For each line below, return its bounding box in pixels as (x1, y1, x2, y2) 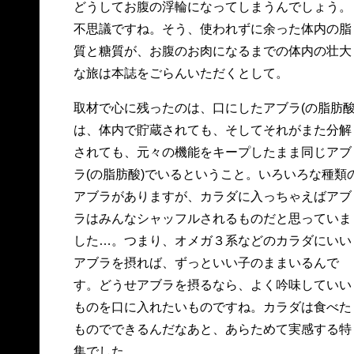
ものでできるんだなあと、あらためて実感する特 (73, 322, 352, 336)
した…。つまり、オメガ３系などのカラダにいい (73, 234, 352, 247)
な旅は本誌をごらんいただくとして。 (73, 66, 288, 80)
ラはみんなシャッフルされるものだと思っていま (73, 212, 352, 225)
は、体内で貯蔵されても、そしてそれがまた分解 (73, 123, 352, 137)
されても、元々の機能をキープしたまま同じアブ (73, 145, 352, 159)
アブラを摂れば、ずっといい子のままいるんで (73, 256, 339, 269)
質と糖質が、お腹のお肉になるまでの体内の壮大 (73, 44, 352, 58)
